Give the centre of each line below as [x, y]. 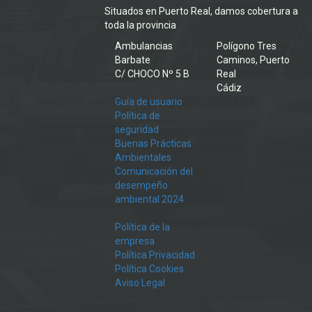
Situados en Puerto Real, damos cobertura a [202, 11]
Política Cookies [150, 269]
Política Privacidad [155, 255]
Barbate [133, 60]
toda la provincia [141, 25]
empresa [135, 241]
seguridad [137, 130]
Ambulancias [144, 46]
